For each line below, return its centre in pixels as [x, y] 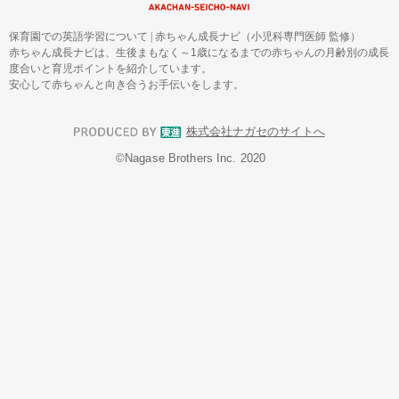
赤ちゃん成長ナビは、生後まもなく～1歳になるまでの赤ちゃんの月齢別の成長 [199, 52]
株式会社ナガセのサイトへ [255, 132]
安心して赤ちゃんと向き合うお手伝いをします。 [126, 84]
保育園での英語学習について [80, 36]
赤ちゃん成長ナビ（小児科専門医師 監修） [258, 36]
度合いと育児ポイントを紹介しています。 [110, 68]
